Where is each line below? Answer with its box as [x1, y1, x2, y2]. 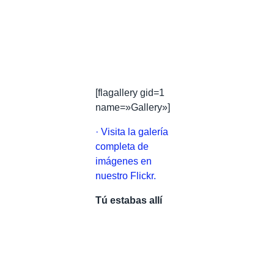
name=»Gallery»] [95, 102, 170, 113]
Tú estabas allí [95, 194, 162, 206]
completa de [95, 141, 149, 152]
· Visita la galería [95, 126, 168, 137]
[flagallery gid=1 [95, 87, 165, 98]
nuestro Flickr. [95, 170, 156, 181]
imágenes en [95, 155, 152, 166]
